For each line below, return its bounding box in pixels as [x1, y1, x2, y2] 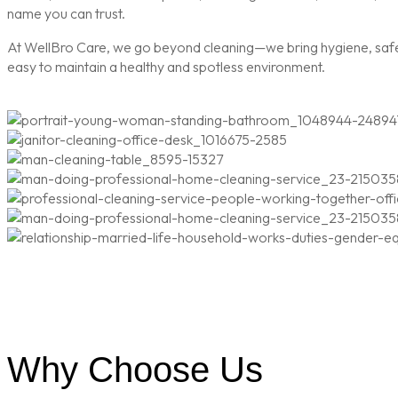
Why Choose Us [7, 350, 263, 390]
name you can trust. [7, 4, 125, 23]
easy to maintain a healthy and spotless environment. [7, 58, 325, 76]
